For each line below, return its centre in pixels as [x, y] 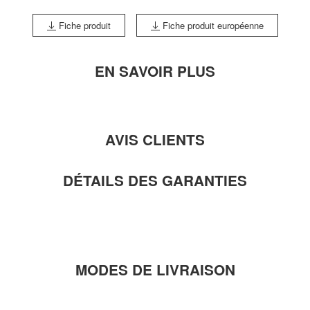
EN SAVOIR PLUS [155, 71]
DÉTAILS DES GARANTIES [155, 180]
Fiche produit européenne [211, 25]
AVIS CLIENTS [155, 139]
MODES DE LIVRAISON [155, 269]
